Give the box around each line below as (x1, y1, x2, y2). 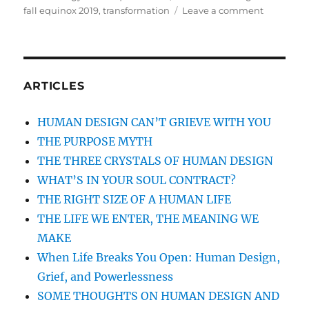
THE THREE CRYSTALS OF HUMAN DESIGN (37, 154, 274, 168)
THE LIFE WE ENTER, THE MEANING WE (37, 212, 259, 226)
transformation (103, 5, 170, 17)
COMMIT (263, 266, 302, 277)
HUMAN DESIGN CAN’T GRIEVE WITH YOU (37, 115, 272, 130)
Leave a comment (182, 5, 264, 17)
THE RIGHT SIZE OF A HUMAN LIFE (37, 192, 232, 207)
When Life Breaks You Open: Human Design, (37, 250, 281, 265)
